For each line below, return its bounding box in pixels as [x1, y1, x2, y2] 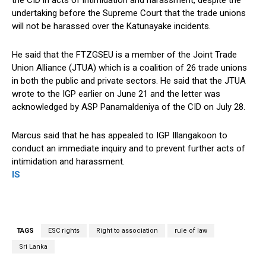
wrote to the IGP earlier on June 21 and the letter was [12, 88, 220, 100]
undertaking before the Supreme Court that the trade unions [12, 8, 246, 19]
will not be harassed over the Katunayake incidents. [12, 21, 211, 32]
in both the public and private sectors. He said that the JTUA [12, 75, 246, 87]
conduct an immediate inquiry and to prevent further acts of [12, 143, 245, 154]
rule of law [175, 227, 207, 235]
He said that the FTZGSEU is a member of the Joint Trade [12, 49, 237, 61]
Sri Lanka [19, 243, 47, 251]
